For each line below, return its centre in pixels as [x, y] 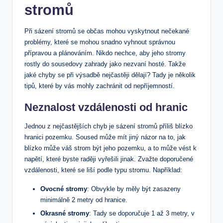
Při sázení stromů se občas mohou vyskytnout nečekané [107, 31]
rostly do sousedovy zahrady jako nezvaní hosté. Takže [105, 64]
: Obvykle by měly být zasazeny [134, 189]
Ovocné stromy [64, 189]
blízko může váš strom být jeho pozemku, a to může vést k [111, 148]
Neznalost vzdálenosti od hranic [106, 108]
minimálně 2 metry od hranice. [84, 200]
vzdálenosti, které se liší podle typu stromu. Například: [103, 170]
